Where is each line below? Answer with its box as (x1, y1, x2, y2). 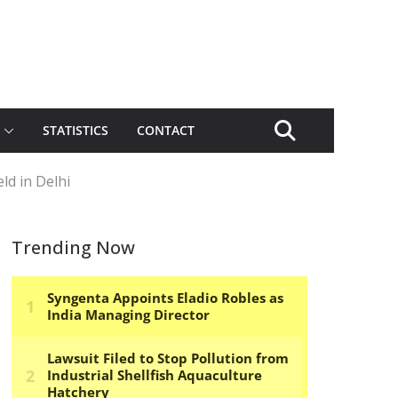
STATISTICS (43, 122, 108, 139)
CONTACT (137, 122, 195, 139)
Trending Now (12, 235, 135, 259)
